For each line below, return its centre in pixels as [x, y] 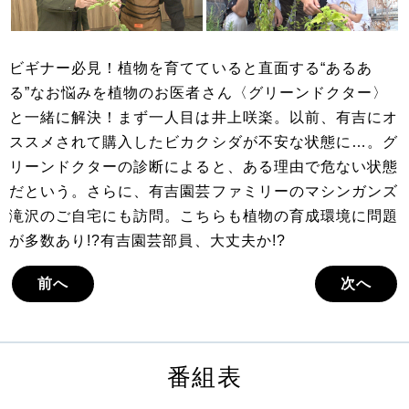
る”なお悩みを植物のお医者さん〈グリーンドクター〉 [199, 93]
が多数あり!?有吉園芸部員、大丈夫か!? [147, 241]
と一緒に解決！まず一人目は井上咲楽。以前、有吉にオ [204, 118]
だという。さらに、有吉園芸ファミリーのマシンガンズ [204, 192]
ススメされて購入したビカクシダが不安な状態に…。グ [204, 142]
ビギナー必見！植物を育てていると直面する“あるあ [191, 68]
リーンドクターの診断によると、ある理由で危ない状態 [204, 167]
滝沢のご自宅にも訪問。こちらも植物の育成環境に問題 [204, 216]
